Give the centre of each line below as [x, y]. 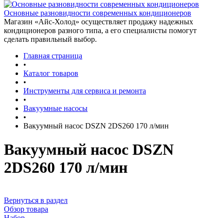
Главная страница [53, 56]
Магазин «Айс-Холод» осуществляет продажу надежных [99, 22]
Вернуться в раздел [36, 200]
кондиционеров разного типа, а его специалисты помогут [100, 30]
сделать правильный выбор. [50, 39]
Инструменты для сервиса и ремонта [85, 91]
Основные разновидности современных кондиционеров [98, 13]
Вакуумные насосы [55, 108]
